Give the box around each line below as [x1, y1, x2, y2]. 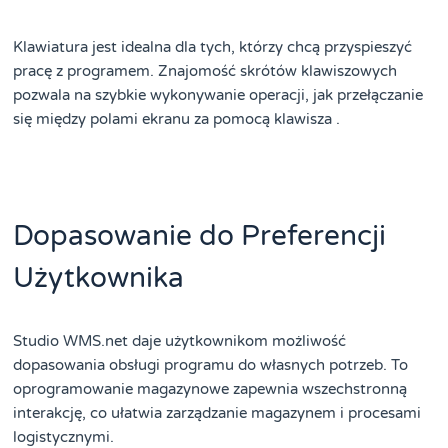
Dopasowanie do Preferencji [13, 218, 387, 253]
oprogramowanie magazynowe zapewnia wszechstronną [13, 379, 408, 398]
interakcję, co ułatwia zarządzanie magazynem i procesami [13, 403, 422, 422]
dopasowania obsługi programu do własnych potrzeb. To [13, 355, 409, 374]
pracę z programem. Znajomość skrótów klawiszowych [13, 61, 398, 80]
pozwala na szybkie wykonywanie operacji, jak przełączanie [13, 85, 424, 104]
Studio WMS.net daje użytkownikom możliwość [13, 331, 347, 350]
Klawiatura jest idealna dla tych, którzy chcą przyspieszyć [13, 37, 413, 56]
